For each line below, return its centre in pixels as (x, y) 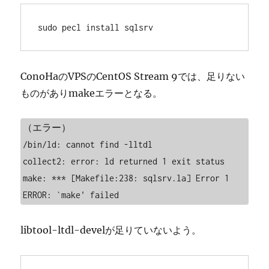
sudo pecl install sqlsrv (96, 27)
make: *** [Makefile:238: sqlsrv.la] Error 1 (126, 178)
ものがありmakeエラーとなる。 (92, 93)
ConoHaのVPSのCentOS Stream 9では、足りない (133, 76)
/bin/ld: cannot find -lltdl (88, 144)
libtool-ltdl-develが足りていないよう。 (111, 230)
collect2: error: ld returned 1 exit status (124, 161)
